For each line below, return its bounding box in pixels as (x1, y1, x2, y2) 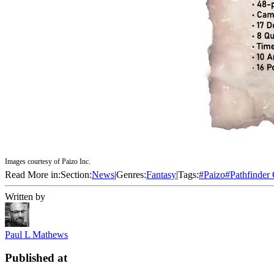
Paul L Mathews (5, 229, 68, 240)
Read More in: (5, 169, 61, 180)
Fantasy (146, 169, 176, 180)
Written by (5, 191, 45, 202)
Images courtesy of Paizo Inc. (5, 157, 91, 166)
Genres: (116, 169, 146, 180)
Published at (5, 251, 67, 265)
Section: (61, 169, 92, 180)
